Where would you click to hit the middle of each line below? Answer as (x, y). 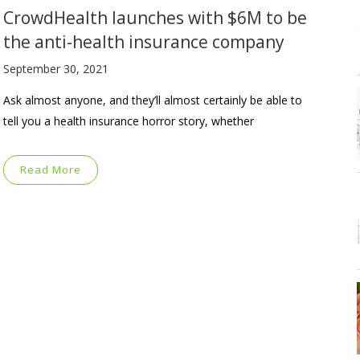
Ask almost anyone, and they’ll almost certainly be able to (153, 100)
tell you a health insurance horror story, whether (129, 121)
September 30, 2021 (56, 68)
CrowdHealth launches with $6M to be (155, 17)
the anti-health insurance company (144, 41)
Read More (51, 169)
